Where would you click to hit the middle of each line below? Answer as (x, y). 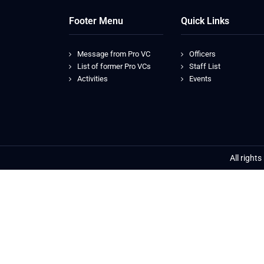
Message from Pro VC (114, 54)
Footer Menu (96, 21)
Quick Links (205, 21)
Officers (202, 54)
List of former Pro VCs (114, 66)
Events (200, 79)
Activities (93, 79)
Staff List (205, 66)
